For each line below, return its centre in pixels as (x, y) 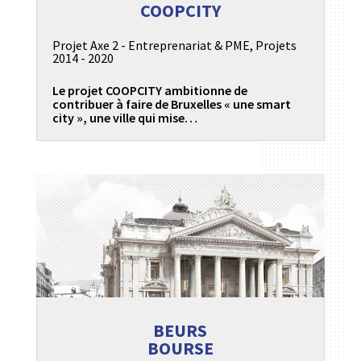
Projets (276, 45)
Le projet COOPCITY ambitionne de (149, 90)
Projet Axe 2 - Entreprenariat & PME (151, 45)
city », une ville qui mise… (124, 117)
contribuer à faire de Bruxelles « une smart (171, 104)
